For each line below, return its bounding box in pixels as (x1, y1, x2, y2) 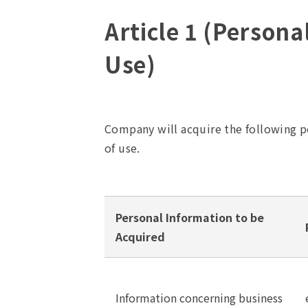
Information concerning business (115, 289, 283, 306)
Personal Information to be (115, 209, 264, 225)
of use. (104, 140, 140, 156)
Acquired (115, 228, 165, 245)
